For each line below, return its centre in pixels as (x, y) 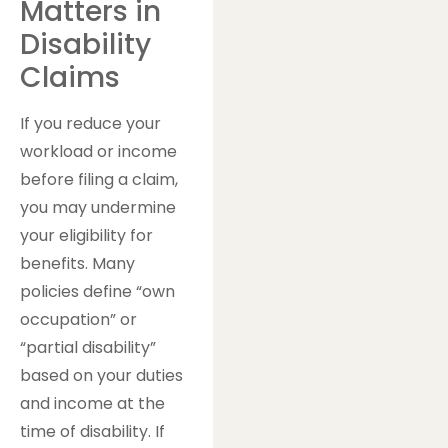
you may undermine (98, 208)
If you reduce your (90, 124)
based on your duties (101, 376)
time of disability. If (92, 432)
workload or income (98, 152)
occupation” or (78, 320)
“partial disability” (88, 348)
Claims (70, 78)
